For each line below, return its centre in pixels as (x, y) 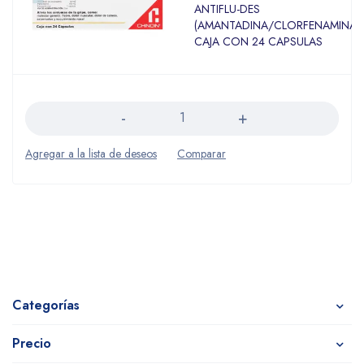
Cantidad (48, 90)
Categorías (46, 305)
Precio (32, 343)
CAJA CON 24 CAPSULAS (258, 41)
